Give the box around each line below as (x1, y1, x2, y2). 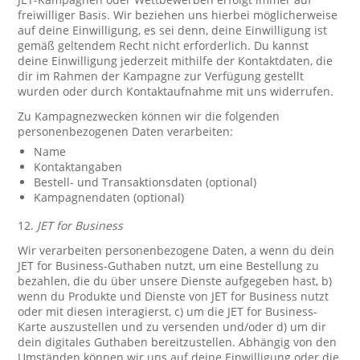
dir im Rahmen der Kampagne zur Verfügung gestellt (18, 68, 305, 84)
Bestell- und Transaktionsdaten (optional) (34, 174, 257, 190)
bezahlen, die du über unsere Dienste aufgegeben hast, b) (18, 273, 333, 288)
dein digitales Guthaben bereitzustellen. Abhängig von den (18, 334, 337, 350)
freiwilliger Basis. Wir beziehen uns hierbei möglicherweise (18, 7, 338, 22)
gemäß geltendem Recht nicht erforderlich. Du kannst (18, 38, 309, 53)
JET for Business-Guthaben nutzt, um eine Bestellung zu (18, 258, 320, 273)
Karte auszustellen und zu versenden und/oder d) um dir (18, 319, 327, 334)
